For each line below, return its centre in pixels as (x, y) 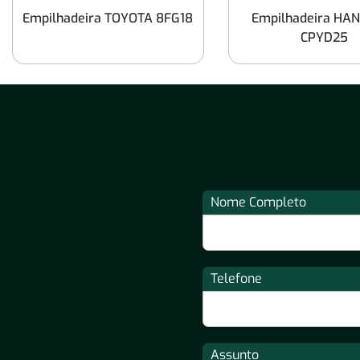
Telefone (236, 278)
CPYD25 (324, 37)
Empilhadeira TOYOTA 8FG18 (108, 18)
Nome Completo (258, 202)
